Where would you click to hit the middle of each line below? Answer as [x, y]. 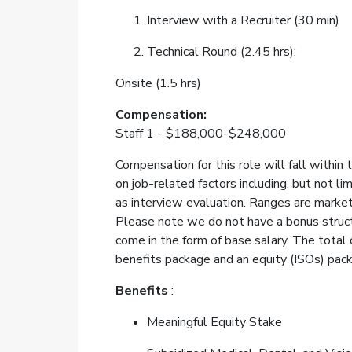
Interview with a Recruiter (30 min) [243, 21]
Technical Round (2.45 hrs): [221, 52]
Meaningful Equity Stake [214, 323]
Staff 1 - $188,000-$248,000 [200, 134]
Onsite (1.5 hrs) [158, 84]
